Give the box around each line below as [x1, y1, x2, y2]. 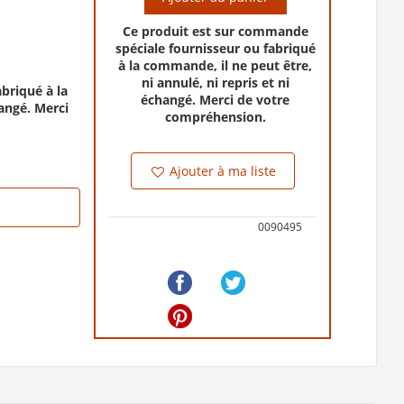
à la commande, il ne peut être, [118, 56, 313, 74]
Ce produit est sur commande [122, 22, 308, 40]
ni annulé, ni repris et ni [141, 73, 289, 91]
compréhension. [164, 107, 266, 125]
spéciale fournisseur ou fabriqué [115, 39, 316, 57]
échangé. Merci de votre [141, 90, 290, 108]
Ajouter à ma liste [165, 161, 276, 179]
